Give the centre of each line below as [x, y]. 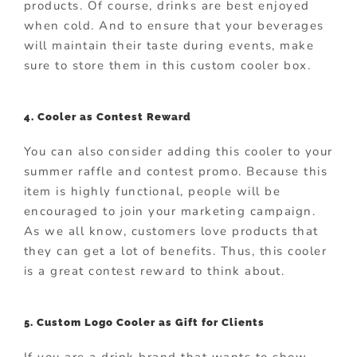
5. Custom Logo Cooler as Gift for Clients [144, 323]
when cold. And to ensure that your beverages [174, 25]
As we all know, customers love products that [171, 231]
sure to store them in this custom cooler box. [167, 65]
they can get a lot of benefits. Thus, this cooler [175, 251]
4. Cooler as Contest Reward [107, 116]
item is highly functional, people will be [152, 191]
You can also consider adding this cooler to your [178, 151]
